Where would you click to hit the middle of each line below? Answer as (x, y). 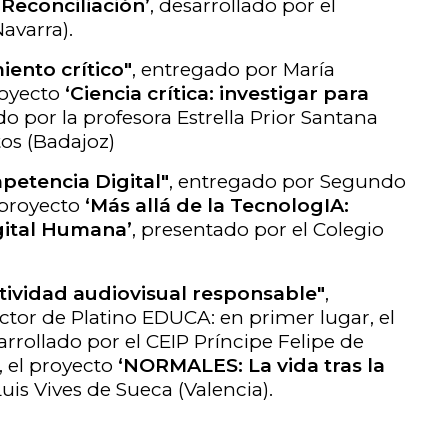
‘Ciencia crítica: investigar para (217, 93)
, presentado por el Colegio (258, 229)
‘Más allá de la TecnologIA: (217, 205)
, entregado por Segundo (287, 181)
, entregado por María (233, 69)
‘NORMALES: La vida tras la (251, 365)
